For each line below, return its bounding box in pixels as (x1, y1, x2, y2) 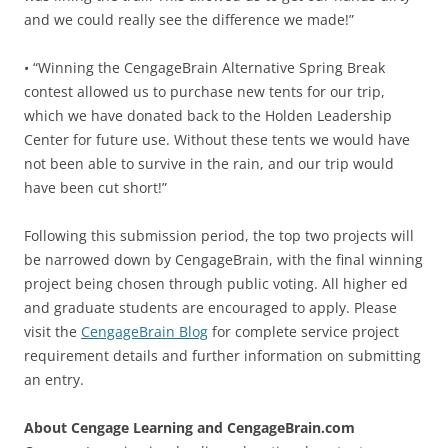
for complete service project (208, 321, 399, 341)
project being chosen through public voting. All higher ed (24, 273, 408, 293)
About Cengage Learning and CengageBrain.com (24, 417, 355, 437)
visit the (24, 321, 81, 341)
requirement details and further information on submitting (24, 345, 421, 365)
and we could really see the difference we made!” (24, 9, 354, 29)
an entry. (24, 369, 84, 389)
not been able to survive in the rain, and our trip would (24, 153, 394, 173)
